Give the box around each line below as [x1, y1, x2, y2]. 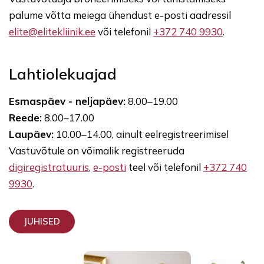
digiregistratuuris [9, 161, 89, 173]
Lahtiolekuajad [9, 64, 117, 84]
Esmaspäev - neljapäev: [9, 95, 126, 107]
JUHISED [24, 216, 60, 227]
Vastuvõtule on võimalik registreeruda [9, 144, 184, 157]
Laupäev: [9, 128, 54, 140]
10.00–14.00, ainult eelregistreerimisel [54, 128, 229, 140]
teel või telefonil [126, 161, 203, 173]
